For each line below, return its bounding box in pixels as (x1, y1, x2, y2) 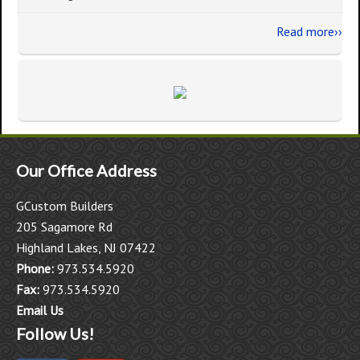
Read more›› (276, 23, 342, 39)
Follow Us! (16, 324, 94, 343)
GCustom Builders (16, 198, 113, 214)
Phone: (16, 260, 54, 276)
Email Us (16, 302, 63, 318)
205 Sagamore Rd (16, 219, 112, 235)
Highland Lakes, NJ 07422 (16, 239, 156, 256)
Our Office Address (16, 161, 157, 180)
